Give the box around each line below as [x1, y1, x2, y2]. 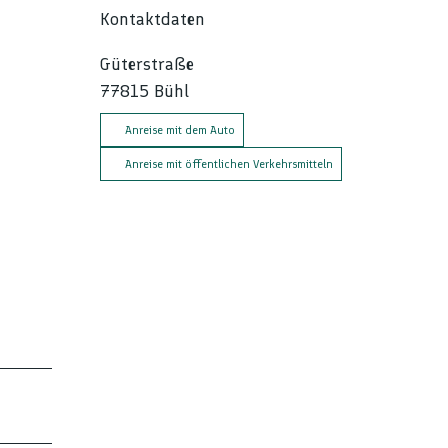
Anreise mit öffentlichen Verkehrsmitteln [125, 156, 333, 171]
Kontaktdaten [100, 7, 205, 30]
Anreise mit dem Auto [125, 122, 235, 137]
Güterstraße [100, 52, 194, 75]
